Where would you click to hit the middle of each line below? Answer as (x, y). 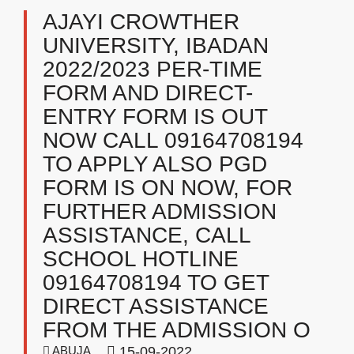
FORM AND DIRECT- (148, 93)
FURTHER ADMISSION (160, 211)
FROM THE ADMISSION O (177, 330)
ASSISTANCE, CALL (147, 235)
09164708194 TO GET (156, 282)
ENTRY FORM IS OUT (155, 117)
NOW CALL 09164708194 (173, 140)
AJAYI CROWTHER (141, 22)
